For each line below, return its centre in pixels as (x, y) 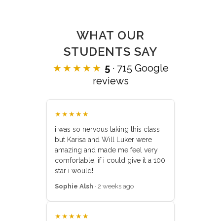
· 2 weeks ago (113, 186)
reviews (110, 81)
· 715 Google (139, 68)
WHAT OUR (110, 35)
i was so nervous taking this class (107, 129)
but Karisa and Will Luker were (103, 140)
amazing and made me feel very (106, 150)
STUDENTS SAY (110, 52)
